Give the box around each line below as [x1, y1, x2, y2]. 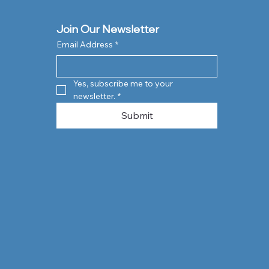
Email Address [56, 39, 113, 50]
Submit [121, 109, 153, 122]
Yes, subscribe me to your [73, 78, 174, 89]
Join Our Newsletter [56, 25, 160, 37]
